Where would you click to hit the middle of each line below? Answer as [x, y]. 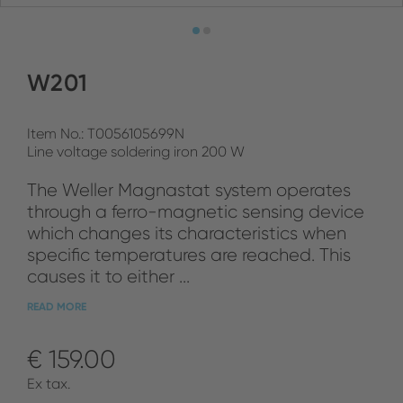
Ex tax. [49, 384]
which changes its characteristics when [187, 233]
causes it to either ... [108, 276]
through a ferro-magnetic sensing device [196, 211]
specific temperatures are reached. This [189, 255]
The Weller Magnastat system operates [189, 190]
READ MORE [57, 306]
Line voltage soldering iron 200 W [136, 152]
